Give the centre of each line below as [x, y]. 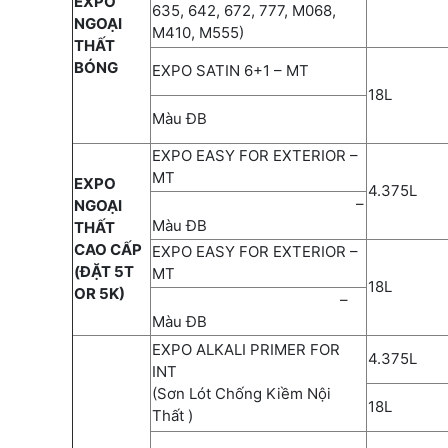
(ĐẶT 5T [104, 271]
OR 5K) [101, 293]
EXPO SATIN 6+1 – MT [230, 70]
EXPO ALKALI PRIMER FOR [246, 349]
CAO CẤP [108, 249]
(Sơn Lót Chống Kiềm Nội [241, 393]
